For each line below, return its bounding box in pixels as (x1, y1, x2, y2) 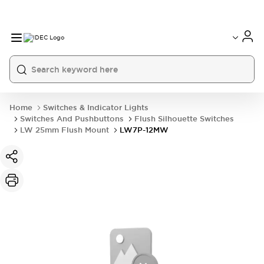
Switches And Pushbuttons (20, 114, 124, 124)
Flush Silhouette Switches (134, 114, 234, 124)
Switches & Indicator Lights (43, 103, 148, 113)
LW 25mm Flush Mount (20, 125, 109, 135)
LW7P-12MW (120, 125, 169, 135)
